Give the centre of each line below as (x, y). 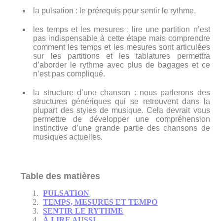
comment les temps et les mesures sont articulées (122, 47)
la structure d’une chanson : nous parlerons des (122, 92)
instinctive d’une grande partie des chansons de (122, 128)
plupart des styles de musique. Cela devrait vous (122, 110)
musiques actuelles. (68, 137)
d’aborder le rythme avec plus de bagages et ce (122, 65)
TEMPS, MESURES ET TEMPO (100, 202)
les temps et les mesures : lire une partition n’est (122, 29)
